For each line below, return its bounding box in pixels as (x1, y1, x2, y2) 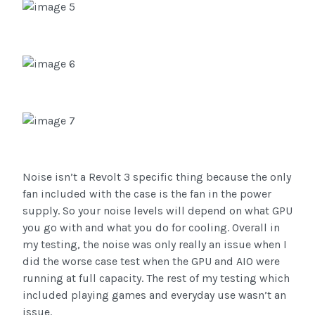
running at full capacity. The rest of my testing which (22, 271, 290, 285)
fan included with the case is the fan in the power (22, 187, 271, 201)
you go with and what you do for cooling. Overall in (22, 221, 280, 235)
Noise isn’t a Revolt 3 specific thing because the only (22, 170, 291, 184)
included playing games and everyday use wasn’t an (22, 288, 286, 302)
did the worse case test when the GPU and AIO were (22, 255, 280, 269)
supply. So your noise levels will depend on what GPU (22, 204, 292, 218)
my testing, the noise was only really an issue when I (22, 238, 287, 252)
